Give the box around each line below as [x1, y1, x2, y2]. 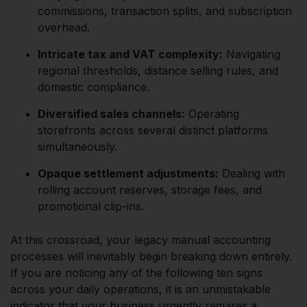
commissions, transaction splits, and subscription [38, 3, 292, 18]
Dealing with [219, 166, 285, 180]
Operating [185, 106, 239, 121]
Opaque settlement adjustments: [38, 166, 219, 180]
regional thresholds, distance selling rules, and [38, 63, 278, 77]
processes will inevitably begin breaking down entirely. [10, 249, 292, 263]
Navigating [223, 47, 280, 61]
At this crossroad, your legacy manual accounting [10, 232, 271, 247]
